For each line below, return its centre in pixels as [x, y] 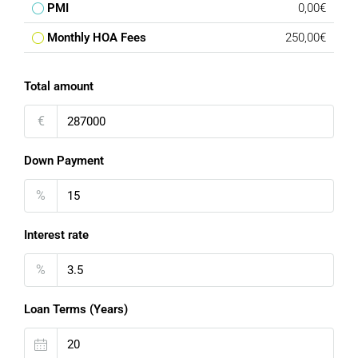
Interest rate [56, 235]
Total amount [59, 86]
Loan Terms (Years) [76, 309]
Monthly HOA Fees [97, 38]
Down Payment [64, 161]
